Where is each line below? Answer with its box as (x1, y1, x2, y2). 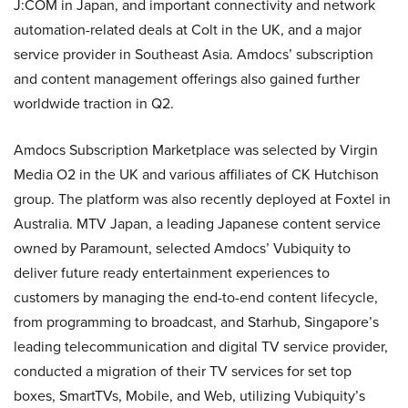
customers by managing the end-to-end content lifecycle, (14, 287, 378, 308)
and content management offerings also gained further (14, 68, 360, 89)
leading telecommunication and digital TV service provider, (14, 336, 388, 357)
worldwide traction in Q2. (14, 93, 174, 114)
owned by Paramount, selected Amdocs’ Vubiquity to (14, 238, 351, 259)
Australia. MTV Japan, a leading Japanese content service (14, 213, 381, 234)
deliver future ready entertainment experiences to (14, 262, 330, 283)
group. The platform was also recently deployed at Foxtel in (14, 189, 391, 209)
